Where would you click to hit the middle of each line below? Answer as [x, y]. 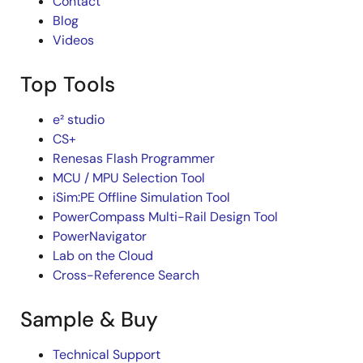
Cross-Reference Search [126, 275]
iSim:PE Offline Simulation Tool [141, 198]
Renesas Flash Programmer [134, 159]
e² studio [79, 120]
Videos [73, 41]
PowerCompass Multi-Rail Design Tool [165, 217]
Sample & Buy [89, 320]
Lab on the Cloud [103, 256]
